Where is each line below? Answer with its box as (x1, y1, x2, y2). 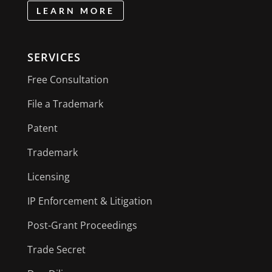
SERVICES (27, 50, 81, 65)
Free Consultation (27, 73, 109, 87)
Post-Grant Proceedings (27, 219, 137, 233)
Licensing (27, 170, 70, 184)
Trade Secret (27, 243, 86, 257)
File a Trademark (27, 97, 103, 111)
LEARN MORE (36, 5, 115, 16)
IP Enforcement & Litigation (27, 194, 152, 208)
